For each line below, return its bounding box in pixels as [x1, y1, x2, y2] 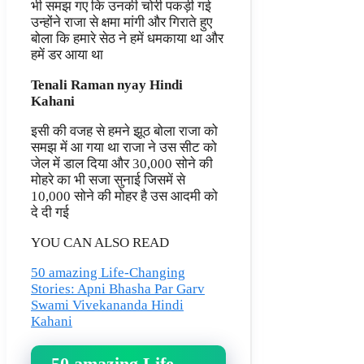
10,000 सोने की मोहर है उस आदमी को [31, 188, 218, 205]
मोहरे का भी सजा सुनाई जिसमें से [31, 172, 185, 188]
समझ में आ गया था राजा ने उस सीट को [31, 140, 217, 156]
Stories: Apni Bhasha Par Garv [31, 281, 205, 297]
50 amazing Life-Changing [31, 265, 185, 281]
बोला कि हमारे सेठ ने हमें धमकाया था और [31, 31, 223, 47]
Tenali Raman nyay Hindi [31, 77, 183, 93]
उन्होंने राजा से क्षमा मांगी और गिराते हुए [31, 15, 212, 31]
